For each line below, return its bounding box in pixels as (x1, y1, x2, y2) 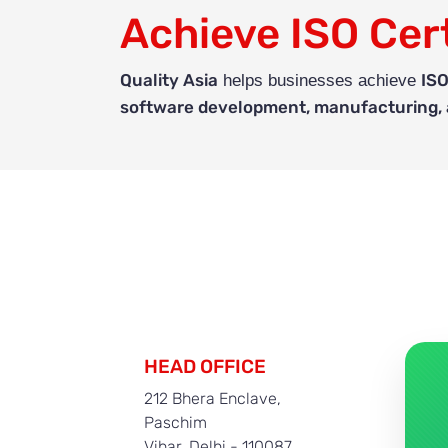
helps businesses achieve (218, 71, 421, 91)
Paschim (144, 413, 207, 433)
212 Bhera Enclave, (144, 389, 281, 409)
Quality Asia (120, 70, 218, 91)
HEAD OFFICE (144, 354, 266, 378)
